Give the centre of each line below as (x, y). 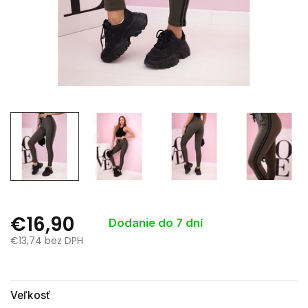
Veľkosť (30, 295)
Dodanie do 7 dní (156, 223)
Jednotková (38, 260)
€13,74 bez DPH (47, 241)
